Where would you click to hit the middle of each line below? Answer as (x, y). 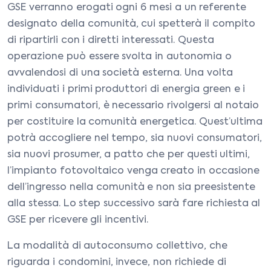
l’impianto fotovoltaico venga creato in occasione (133, 171)
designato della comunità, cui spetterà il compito (131, 24)
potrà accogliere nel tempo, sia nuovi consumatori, (135, 139)
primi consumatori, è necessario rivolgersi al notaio (133, 106)
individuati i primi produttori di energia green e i (126, 90)
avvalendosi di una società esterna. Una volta (120, 73)
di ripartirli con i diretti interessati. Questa (111, 41)
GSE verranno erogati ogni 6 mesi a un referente (127, 8)
